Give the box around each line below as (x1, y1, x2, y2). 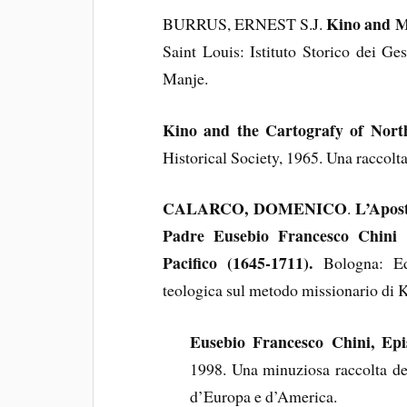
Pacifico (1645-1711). (163, 251, 313, 275)
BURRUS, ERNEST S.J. (163, 12, 323, 35)
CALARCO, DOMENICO (163, 196, 347, 221)
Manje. (163, 66, 209, 89)
